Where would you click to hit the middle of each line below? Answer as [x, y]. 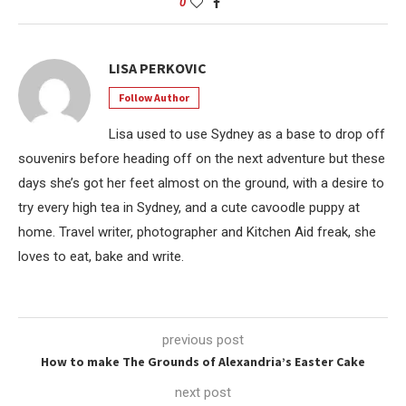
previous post [203, 339]
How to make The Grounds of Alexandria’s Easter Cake [203, 361]
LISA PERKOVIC [158, 68]
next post [203, 392]
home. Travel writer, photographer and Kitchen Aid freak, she [197, 232]
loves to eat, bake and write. [101, 256]
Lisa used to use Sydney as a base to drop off [247, 134]
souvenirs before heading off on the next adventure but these [202, 158]
